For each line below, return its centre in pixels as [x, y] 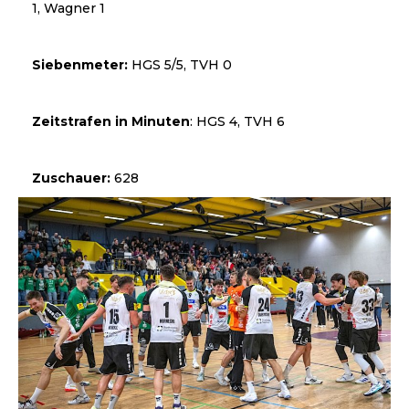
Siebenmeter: [80, 64]
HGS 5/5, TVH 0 [180, 64]
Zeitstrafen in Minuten [111, 121]
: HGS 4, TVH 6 [237, 121]
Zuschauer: [71, 178]
